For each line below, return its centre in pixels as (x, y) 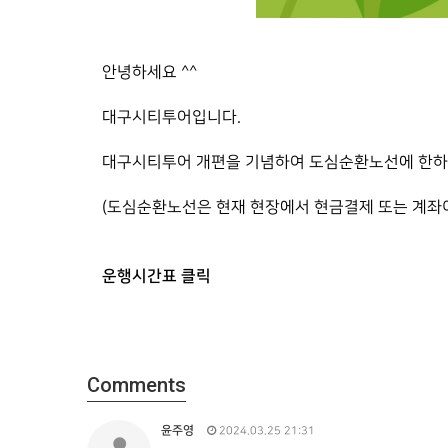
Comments (136, 385)
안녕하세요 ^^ (151, 72)
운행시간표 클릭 (156, 276)
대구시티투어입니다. (173, 117)
